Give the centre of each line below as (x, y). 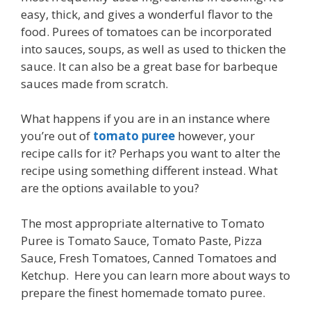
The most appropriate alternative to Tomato (143, 223)
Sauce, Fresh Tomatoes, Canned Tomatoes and (149, 258)
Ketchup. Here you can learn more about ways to (155, 275)
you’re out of (57, 136)
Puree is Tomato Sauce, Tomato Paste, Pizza (142, 240)
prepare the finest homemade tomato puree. (143, 292)
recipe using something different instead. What (149, 171)
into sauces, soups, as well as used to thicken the (153, 49)
